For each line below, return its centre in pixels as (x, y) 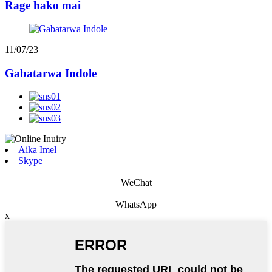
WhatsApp (136, 205)
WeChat (136, 183)
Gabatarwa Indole (51, 73)
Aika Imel (37, 150)
